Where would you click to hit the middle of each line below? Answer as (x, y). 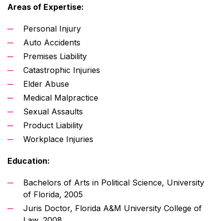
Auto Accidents (52, 42)
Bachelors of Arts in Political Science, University (114, 182)
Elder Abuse (46, 84)
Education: (29, 161)
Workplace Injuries (58, 139)
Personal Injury (52, 28)
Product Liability (53, 125)
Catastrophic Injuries (62, 70)
